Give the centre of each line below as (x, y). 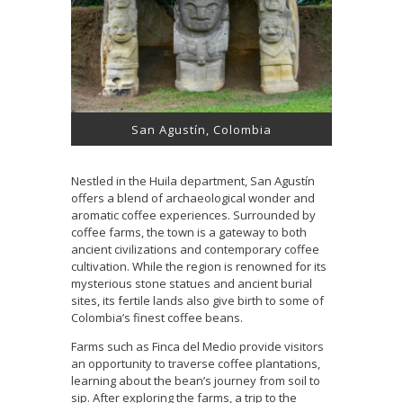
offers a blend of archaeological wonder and (193, 198)
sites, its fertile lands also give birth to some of (197, 301)
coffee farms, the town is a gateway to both (189, 233)
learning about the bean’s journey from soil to (196, 381)
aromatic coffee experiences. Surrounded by (193, 215)
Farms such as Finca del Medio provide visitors (197, 347)
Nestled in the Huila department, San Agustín (193, 181)
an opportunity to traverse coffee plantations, (196, 364)
